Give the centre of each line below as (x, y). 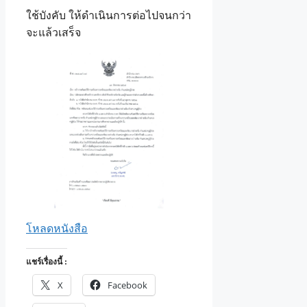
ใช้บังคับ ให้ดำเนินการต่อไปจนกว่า (109, 16)
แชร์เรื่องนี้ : (47, 262)
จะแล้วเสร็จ (53, 33)
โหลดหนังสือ (57, 229)
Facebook (127, 285)
